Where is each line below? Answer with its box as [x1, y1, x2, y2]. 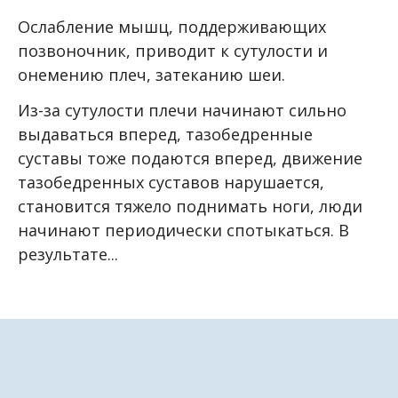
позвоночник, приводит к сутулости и [18, 39, 328, 61]
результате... [18, 243, 118, 266]
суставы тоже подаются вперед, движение [18, 147, 362, 170]
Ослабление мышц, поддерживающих [18, 15, 326, 37]
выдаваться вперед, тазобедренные [18, 123, 313, 146]
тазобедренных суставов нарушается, [18, 171, 324, 194]
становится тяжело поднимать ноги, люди [18, 195, 362, 218]
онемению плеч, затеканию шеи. [18, 63, 290, 85]
